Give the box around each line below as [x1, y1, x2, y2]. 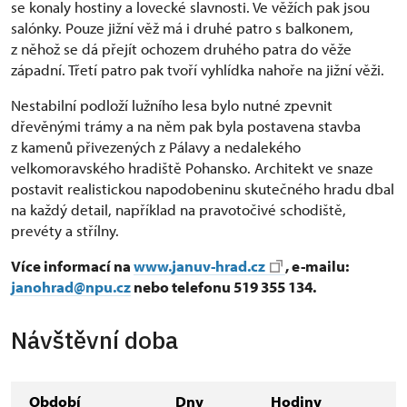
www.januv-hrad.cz [134, 256, 265, 275]
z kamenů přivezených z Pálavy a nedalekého [11, 137, 301, 156]
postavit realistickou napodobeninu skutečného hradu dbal [11, 179, 394, 198]
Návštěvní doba [11, 324, 178, 355]
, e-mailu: [285, 256, 349, 275]
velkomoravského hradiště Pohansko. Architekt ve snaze [11, 158, 373, 177]
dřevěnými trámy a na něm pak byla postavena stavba [11, 116, 361, 135]
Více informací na [11, 256, 134, 275]
